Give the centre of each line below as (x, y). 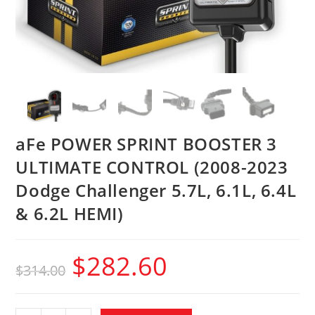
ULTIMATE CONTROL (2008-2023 (152, 167)
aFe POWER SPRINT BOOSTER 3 (147, 143)
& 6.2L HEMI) (70, 213)
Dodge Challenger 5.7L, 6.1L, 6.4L (156, 190)
